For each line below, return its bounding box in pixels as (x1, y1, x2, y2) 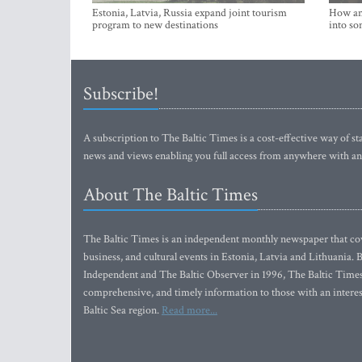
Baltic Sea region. (83, 303, 162, 318)
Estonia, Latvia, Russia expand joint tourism (92, 6, 287, 20)
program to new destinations (92, 18, 218, 32)
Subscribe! (83, 82, 158, 106)
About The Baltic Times (83, 183, 258, 207)
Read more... (162, 303, 217, 318)
